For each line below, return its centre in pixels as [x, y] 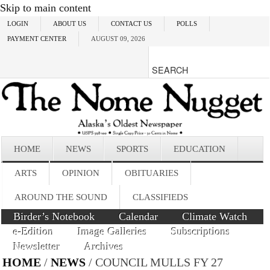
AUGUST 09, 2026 [118, 39]
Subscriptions [201, 231]
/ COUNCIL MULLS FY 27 [155, 262]
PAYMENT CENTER [37, 39]
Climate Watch [215, 216]
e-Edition [34, 231]
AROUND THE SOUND [61, 196]
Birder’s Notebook [54, 216]
